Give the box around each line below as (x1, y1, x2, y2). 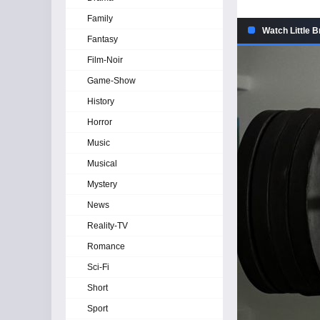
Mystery (87, 179, 117, 189)
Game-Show (87, 76, 136, 86)
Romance (87, 241, 125, 251)
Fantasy (87, 34, 118, 44)
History (87, 96, 114, 106)
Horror (87, 117, 112, 127)
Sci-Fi (87, 262, 109, 272)
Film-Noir (87, 55, 123, 65)
